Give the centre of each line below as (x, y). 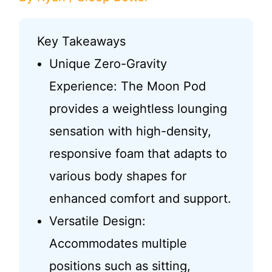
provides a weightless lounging (138, 109)
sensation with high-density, (130, 131)
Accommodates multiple (118, 244)
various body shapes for (117, 176)
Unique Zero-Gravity (108, 64)
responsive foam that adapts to (138, 154)
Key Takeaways (81, 42)
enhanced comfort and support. (140, 199)
